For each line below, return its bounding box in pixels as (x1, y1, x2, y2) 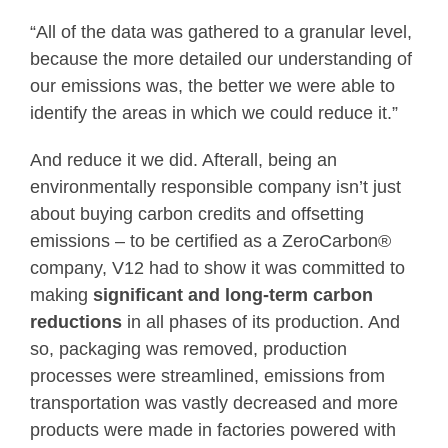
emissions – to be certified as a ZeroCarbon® (30, 231, 391, 252)
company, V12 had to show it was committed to (30, 258, 405, 279)
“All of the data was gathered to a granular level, (30, 22, 412, 43)
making (30, 285, 93, 306)
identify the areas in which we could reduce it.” (30, 103, 398, 124)
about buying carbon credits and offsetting (30, 204, 364, 225)
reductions (30, 312, 122, 333)
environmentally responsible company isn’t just (30, 177, 401, 198)
